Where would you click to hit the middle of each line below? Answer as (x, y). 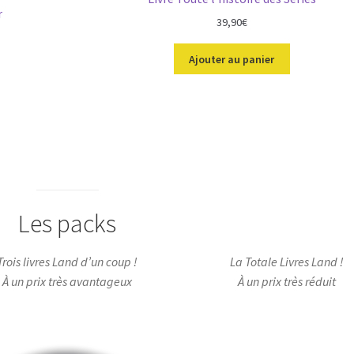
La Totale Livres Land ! (286, 262)
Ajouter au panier (232, 59)
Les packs (68, 223)
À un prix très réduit (286, 282)
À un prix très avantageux (68, 282)
